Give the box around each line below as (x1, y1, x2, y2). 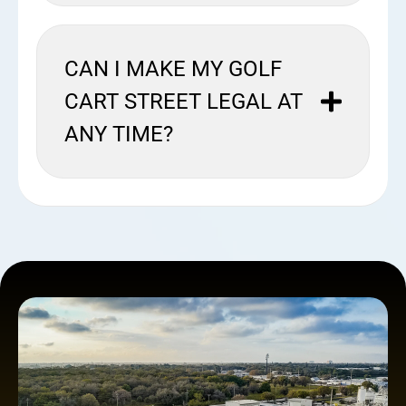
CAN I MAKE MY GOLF (64, 55, 282, 82)
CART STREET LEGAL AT (64, 88, 303, 114)
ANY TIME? (64, 121, 173, 147)
